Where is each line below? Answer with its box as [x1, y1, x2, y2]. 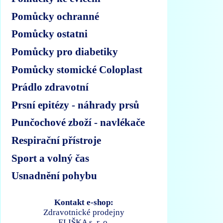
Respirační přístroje [11, 134, 102, 146]
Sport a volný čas [11, 152, 90, 164]
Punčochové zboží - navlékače [11, 116, 145, 128]
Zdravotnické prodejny [43, 208, 125, 218]
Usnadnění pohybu [11, 170, 98, 182]
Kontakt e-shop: [54, 198, 114, 208]
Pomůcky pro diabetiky [11, 45, 118, 57]
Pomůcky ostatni [11, 28, 88, 40]
